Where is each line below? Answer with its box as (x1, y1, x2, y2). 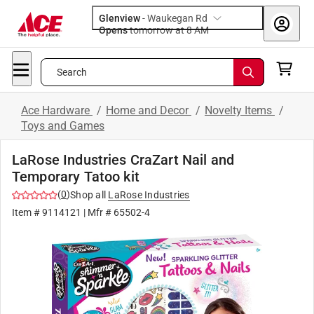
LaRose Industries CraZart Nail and (12, 151, 235, 168)
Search (56, 67, 88, 78)
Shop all (70, 189, 106, 200)
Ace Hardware (21, 104, 93, 117)
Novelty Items (205, 104, 275, 117)
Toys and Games (21, 119, 104, 132)
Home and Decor (106, 104, 191, 117)
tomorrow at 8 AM (194, 25, 209, 36)
